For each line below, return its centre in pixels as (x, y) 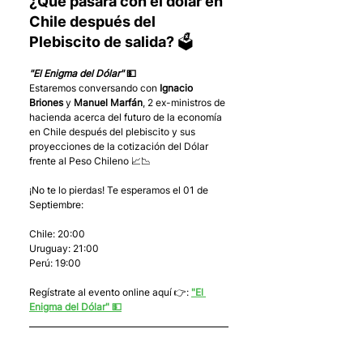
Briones (46, 103)
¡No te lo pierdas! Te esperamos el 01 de (120, 190)
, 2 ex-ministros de (185, 103)
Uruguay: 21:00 (64, 249)
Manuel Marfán (108, 103)
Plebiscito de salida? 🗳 (111, 42)
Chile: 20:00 (57, 234)
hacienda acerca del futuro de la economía (127, 117)
